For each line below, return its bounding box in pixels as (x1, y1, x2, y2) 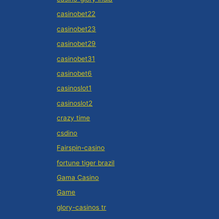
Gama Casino (57, 173, 99, 181)
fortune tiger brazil (57, 158, 115, 167)
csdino (57, 129, 78, 137)
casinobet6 (57, 69, 92, 78)
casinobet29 (57, 40, 96, 48)
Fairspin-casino (57, 144, 105, 152)
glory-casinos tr (57, 203, 107, 211)
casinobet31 (57, 54, 95, 63)
